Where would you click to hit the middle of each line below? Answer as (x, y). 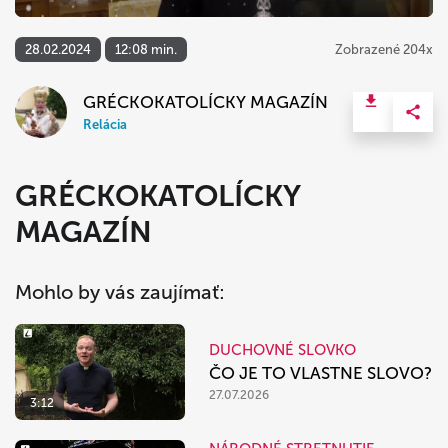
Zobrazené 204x (384, 50)
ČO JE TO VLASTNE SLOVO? (320, 373)
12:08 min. (146, 50)
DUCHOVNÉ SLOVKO (282, 350)
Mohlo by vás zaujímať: (120, 292)
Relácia (105, 125)
